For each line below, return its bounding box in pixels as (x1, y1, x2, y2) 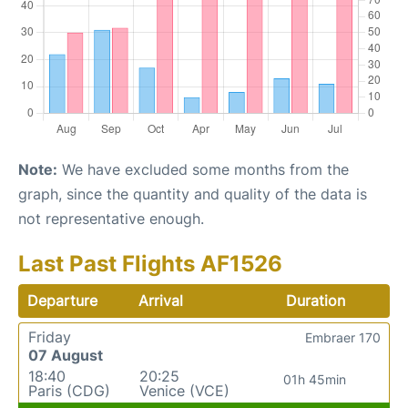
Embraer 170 (305, 329, 381, 345)
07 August (28, 345, 103, 364)
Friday (28, 327, 71, 346)
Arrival (138, 291, 184, 310)
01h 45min (283, 371, 347, 387)
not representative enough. (18, 209, 204, 228)
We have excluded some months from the (57, 159, 349, 178)
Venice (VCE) (138, 381, 229, 400)
